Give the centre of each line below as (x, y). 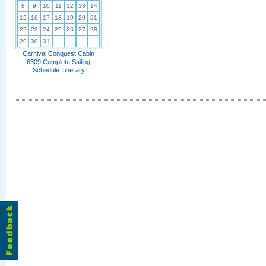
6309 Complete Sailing (58, 62)
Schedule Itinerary (58, 70)
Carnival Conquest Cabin (58, 53)
